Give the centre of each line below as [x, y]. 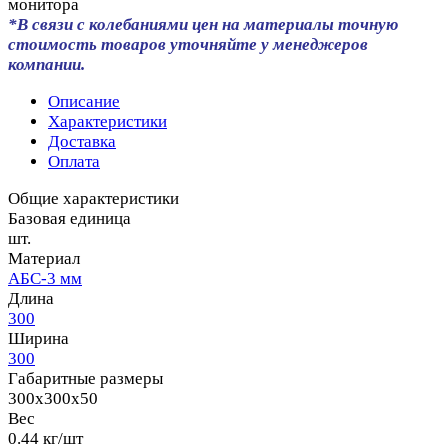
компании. [46, 64]
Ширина [38, 338]
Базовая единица [69, 218]
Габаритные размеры [85, 378]
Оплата [74, 161]
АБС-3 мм [45, 278]
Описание [84, 101]
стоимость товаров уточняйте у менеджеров [188, 44]
